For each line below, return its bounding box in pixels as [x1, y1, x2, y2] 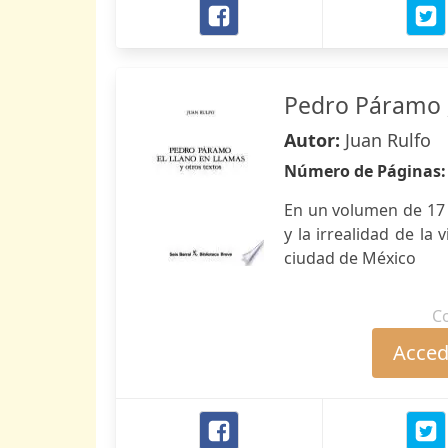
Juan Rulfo [345, 128, 431, 152]
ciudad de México [284, 247, 416, 269]
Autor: [284, 128, 345, 152]
